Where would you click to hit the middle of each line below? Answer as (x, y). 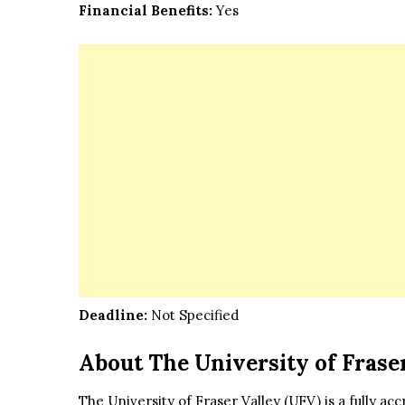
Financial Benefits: (146, 11)
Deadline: (113, 316)
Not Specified (193, 316)
